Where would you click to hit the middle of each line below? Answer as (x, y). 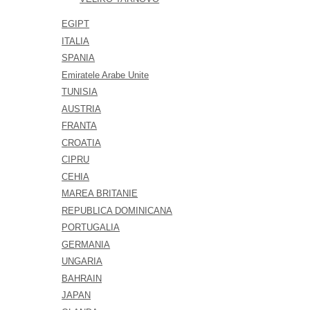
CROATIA (82, 143)
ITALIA (76, 41)
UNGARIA (82, 261)
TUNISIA (80, 92)
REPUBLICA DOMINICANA (117, 210)
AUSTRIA (82, 109)
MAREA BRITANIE (100, 193)
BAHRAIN (82, 278)
